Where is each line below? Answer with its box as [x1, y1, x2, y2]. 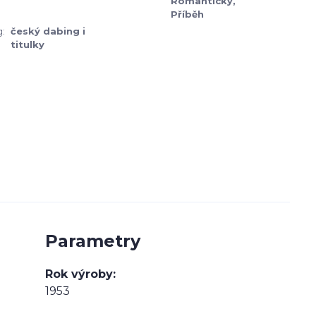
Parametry [45, 230, 140, 251]
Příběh [171, 8, 204, 20]
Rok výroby [45, 267, 113, 281]
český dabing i [11, 25, 85, 37]
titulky [11, 39, 44, 50]
